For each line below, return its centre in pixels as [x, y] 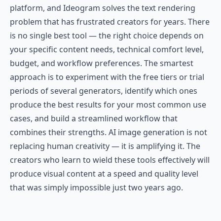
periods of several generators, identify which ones [104, 91]
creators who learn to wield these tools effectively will [110, 160]
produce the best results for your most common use [108, 105]
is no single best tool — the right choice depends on [107, 36]
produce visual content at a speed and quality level [104, 174]
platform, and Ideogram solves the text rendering [103, 8]
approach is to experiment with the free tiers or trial [107, 77]
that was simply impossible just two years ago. [96, 187]
